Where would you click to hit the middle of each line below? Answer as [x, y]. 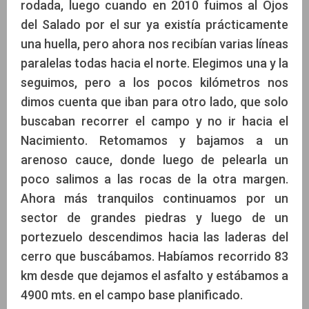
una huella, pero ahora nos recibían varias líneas [154, 44]
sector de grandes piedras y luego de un [154, 218]
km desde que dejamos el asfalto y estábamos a [154, 276]
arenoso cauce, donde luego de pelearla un [154, 160]
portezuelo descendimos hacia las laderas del [154, 237]
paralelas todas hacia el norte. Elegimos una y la [154, 63]
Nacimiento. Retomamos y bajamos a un [154, 141]
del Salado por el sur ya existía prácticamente [154, 25]
